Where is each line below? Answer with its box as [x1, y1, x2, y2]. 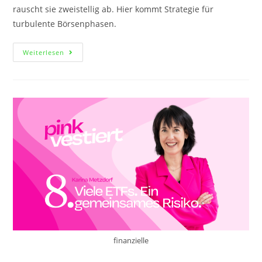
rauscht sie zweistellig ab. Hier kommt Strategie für [13, 3, 214, 15]
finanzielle [113, 235, 149, 246]
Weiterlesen [23, 47, 65, 57]
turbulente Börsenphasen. [13, 18, 117, 29]
